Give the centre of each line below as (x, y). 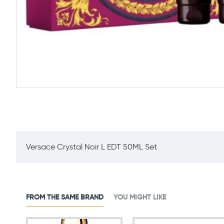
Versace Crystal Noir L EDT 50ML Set (91, 147)
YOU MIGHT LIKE (140, 197)
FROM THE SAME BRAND (65, 197)
